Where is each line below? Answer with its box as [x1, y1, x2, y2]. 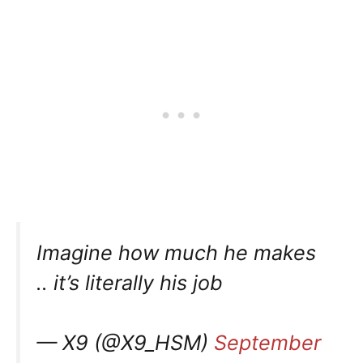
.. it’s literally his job [36, 270, 223, 295]
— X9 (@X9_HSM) [36, 331, 214, 356]
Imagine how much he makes [36, 240, 316, 265]
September [214, 331, 321, 356]
